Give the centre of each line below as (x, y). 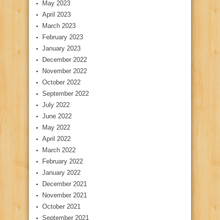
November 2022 (65, 71)
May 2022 (56, 128)
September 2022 (66, 94)
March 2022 (59, 150)
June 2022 (57, 116)
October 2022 (61, 82)
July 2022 (56, 105)
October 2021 (61, 207)
